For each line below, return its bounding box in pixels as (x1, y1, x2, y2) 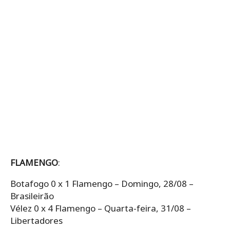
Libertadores (10, 214, 63, 226)
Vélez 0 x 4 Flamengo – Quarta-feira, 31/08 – (10, 202, 191, 214)
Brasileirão (10, 189, 54, 202)
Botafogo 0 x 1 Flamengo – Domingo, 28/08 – (10, 177, 194, 189)
